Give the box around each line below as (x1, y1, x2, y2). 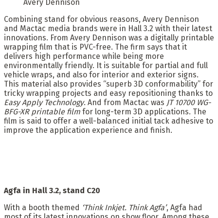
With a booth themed (4, 202, 82, 212)
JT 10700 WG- (166, 97, 211, 107)
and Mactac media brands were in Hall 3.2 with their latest (4, 23, 212, 33)
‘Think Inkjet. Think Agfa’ (82, 202, 166, 212)
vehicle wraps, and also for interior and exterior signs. (4, 70, 199, 79)
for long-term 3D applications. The (80, 107, 206, 116)
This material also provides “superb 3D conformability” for (4, 79, 213, 89)
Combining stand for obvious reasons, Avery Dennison (4, 14, 199, 24)
